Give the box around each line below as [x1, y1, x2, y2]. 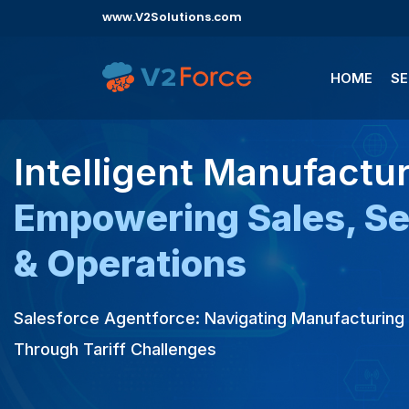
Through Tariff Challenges [25, 340, 216, 359]
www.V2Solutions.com [102, 8, 242, 26]
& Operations [14, 241, 246, 286]
